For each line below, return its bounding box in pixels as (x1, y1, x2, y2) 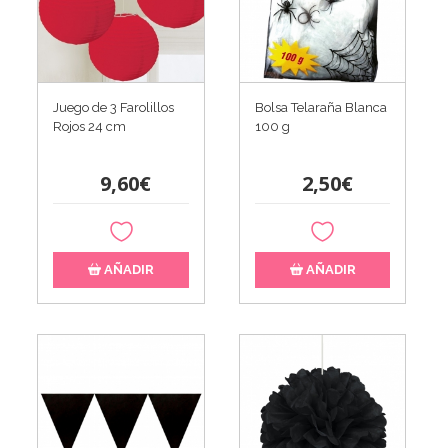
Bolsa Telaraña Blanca (254, 99, 387, 115)
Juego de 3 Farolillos (53, 99, 175, 115)
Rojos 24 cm (53, 118, 127, 134)
